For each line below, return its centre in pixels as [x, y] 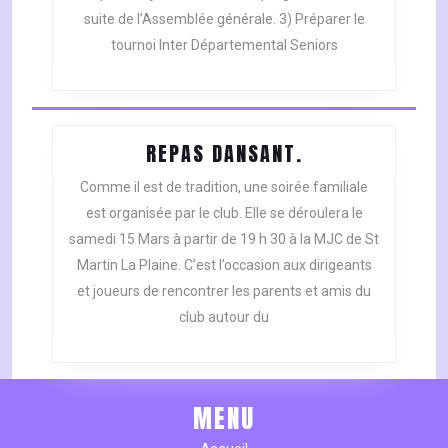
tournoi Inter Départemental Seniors [224, 45]
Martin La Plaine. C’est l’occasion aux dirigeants [224, 265]
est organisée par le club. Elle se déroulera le [224, 213]
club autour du [224, 317]
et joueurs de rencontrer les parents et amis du [224, 291]
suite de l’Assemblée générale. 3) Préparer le [224, 19]
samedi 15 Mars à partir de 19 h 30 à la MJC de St [224, 239]
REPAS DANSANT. [224, 154]
